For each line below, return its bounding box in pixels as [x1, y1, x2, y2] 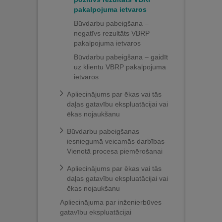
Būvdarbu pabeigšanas [67, 127, 139, 135]
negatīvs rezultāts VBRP [74, 29, 150, 37]
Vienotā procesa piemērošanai [67, 147, 163, 155]
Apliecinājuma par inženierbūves [60, 198, 162, 206]
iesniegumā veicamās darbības [67, 137, 165, 145]
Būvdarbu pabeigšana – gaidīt [74, 53, 168, 61]
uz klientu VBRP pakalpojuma [74, 63, 166, 71]
